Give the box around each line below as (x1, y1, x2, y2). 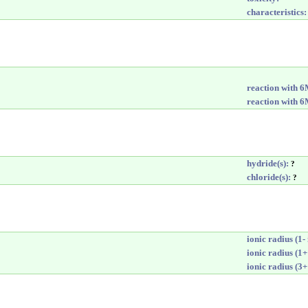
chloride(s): (247, 172, 291, 182)
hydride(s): (247, 158, 289, 168)
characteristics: (247, 7, 307, 17)
